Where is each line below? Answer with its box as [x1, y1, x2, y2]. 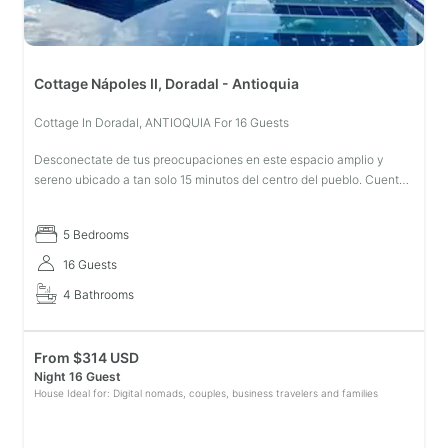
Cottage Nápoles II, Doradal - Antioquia [34, 75, 299, 92]
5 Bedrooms [63, 227, 129, 242]
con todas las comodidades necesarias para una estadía [34, 192, 346, 207]
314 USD [82, 349, 139, 366]
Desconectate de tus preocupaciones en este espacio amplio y [34, 152, 384, 167]
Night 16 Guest [34, 369, 121, 384]
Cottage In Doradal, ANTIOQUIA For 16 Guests [34, 115, 289, 130]
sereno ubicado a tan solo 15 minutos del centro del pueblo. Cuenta [34, 172, 406, 187]
